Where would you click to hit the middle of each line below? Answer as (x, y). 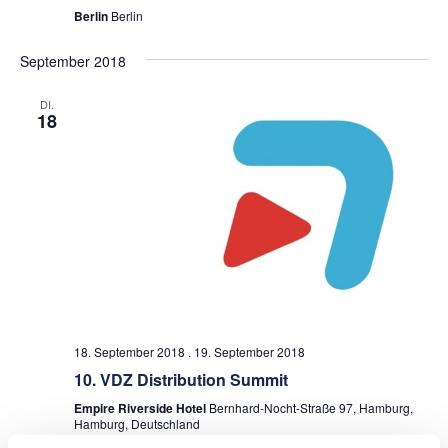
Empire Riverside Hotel (141, 408)
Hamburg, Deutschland (136, 424)
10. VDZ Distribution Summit (180, 380)
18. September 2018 (129, 352)
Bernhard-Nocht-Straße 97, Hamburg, (310, 408)
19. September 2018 (249, 352)
